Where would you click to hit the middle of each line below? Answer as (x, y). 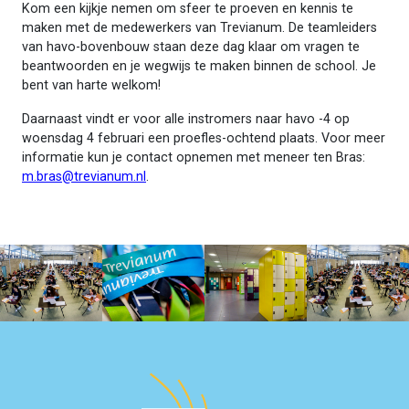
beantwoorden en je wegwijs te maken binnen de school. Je (199, 66)
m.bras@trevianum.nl (84, 176)
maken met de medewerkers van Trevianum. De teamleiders (199, 27)
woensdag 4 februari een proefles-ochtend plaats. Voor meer (204, 138)
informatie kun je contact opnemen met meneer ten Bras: (194, 157)
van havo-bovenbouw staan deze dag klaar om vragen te (191, 47)
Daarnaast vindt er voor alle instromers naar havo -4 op (186, 119)
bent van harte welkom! (91, 85)
